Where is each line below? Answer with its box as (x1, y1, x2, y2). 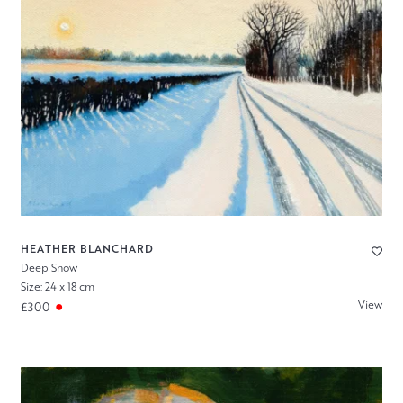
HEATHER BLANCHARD (20, 241, 154, 257)
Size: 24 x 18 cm (20, 278, 94, 294)
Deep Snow (20, 260, 77, 276)
